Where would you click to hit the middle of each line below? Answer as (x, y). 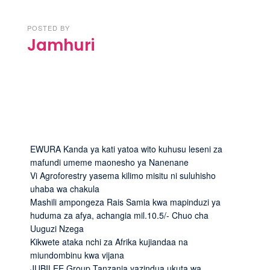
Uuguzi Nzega (57, 228)
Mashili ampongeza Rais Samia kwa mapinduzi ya (125, 202)
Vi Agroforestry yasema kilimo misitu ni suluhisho (123, 175)
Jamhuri (61, 45)
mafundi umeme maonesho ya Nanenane (109, 162)
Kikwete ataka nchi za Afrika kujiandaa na (109, 241)
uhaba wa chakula (65, 188)
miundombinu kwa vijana (77, 255)
